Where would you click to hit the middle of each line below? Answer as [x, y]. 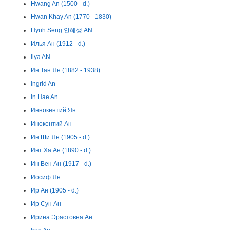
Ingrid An [43, 84]
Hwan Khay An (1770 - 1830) [71, 17]
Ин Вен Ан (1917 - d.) [61, 164]
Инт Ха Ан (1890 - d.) [61, 150]
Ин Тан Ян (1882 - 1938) [65, 70]
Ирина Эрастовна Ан [62, 217]
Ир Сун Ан [46, 204]
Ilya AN [41, 57]
